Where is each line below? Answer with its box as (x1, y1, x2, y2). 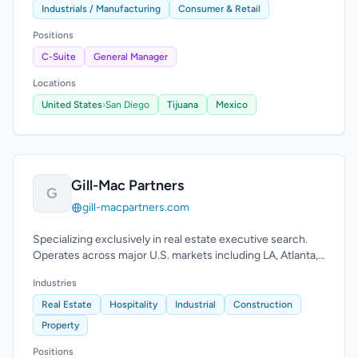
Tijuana (167, 99, 198, 110)
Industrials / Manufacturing (42, 3, 161, 14)
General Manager (93, 51, 168, 62)
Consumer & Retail (178, 3, 261, 14)
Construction (233, 299, 292, 310)
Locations (33, 78, 76, 89)
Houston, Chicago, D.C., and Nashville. (33, 265, 222, 278)
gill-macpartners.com (82, 201, 189, 214)
